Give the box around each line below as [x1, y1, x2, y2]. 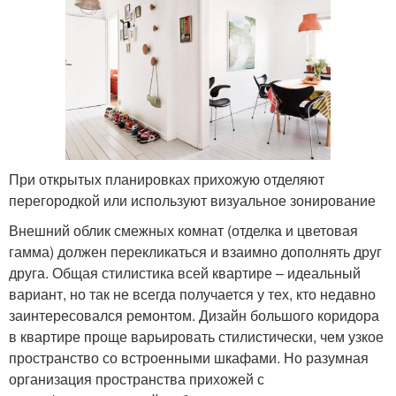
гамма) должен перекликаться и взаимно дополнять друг [9, 240, 382, 262]
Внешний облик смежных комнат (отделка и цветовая [9, 219, 358, 240]
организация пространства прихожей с [9, 368, 264, 389]
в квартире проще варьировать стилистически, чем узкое [9, 325, 384, 346]
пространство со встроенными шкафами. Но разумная [9, 346, 369, 368]
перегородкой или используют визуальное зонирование [9, 189, 376, 210]
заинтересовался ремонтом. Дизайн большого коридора [9, 304, 379, 325]
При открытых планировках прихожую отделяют [9, 168, 324, 189]
